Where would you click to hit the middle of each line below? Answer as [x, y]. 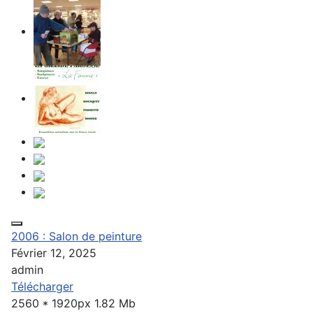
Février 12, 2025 [54, 253]
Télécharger [42, 286]
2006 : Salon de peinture [77, 236]
